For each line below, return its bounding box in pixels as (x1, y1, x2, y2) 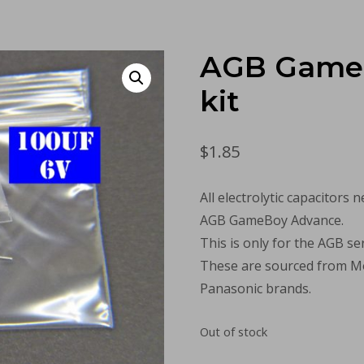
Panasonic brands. (200, 279, 312, 297)
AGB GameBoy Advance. (200, 210, 344, 229)
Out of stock (200, 323, 268, 340)
